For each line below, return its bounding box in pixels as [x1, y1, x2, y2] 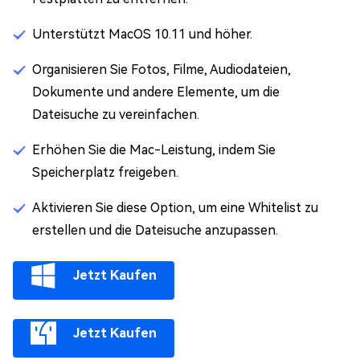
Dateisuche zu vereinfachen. [32, 107, 199, 122]
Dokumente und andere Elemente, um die [32, 84, 280, 100]
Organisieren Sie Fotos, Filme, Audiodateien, [32, 62, 291, 77]
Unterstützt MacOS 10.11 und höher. [32, 27, 252, 42]
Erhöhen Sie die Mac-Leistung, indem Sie [32, 142, 276, 157]
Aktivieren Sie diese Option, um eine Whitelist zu [32, 200, 318, 215]
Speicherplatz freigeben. [32, 165, 178, 180]
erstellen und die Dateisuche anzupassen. [32, 223, 278, 238]
